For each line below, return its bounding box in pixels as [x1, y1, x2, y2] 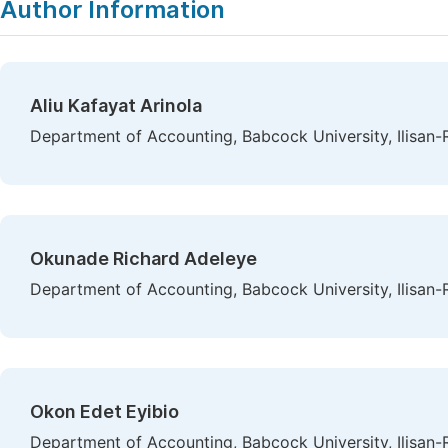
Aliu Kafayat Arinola [30, 95, 202, 116]
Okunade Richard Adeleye [30, 248, 257, 269]
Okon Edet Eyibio [30, 401, 179, 422]
